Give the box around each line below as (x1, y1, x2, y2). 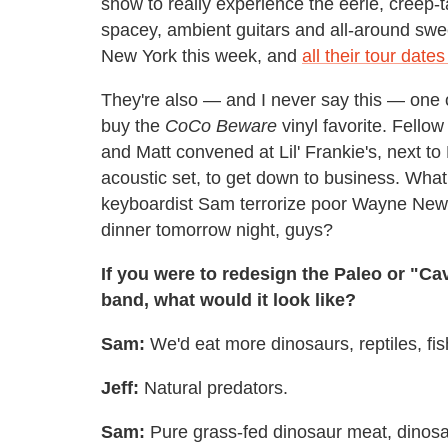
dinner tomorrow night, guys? (101, 219, 333, 240)
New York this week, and (101, 45, 302, 66)
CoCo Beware (165, 115, 277, 136)
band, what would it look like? (101, 289, 356, 310)
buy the (101, 115, 165, 136)
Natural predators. (139, 377, 288, 398)
